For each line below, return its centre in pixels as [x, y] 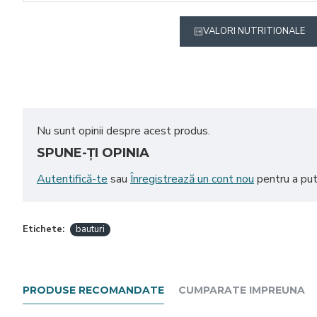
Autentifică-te [72, 179]
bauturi [90, 229]
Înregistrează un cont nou [192, 179]
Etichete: [44, 229]
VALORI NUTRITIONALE [254, 31]
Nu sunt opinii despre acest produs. [123, 131]
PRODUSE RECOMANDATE [93, 290]
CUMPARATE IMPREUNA [242, 290]
